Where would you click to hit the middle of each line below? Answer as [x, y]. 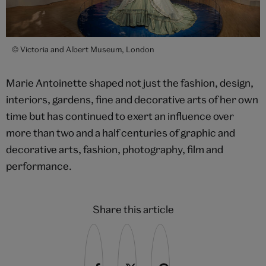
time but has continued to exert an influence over [120, 116]
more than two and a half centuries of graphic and [121, 132]
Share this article [133, 209]
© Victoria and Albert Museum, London [83, 49]
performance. [39, 166]
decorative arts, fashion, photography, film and [115, 149]
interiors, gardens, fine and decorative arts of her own [132, 99]
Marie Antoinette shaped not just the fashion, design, [130, 83]
